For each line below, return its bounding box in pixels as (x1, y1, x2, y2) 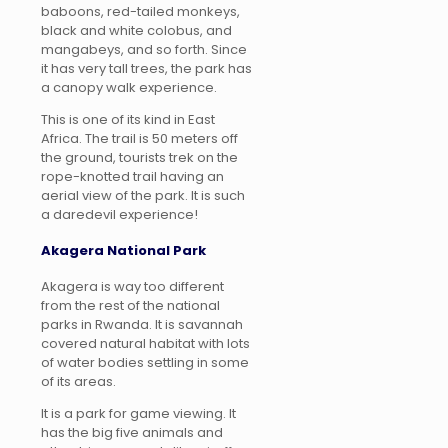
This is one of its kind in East (41, 109, 215, 129)
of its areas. (41, 372, 116, 392)
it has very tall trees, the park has (41, 58, 252, 78)
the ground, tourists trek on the (41, 147, 238, 167)
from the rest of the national (41, 296, 220, 316)
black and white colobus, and (41, 20, 232, 40)
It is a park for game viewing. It (41, 404, 236, 424)
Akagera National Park (41, 241, 206, 261)
